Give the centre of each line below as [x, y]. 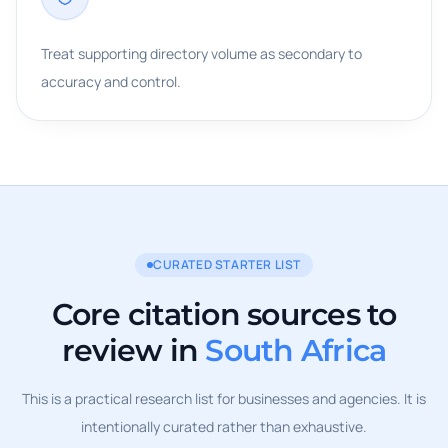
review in [129, 350]
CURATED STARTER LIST [227, 264]
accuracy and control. [111, 81]
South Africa [296, 350]
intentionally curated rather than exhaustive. [224, 426]
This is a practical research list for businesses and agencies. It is [224, 398]
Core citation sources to [224, 314]
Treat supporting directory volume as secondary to [201, 53]
